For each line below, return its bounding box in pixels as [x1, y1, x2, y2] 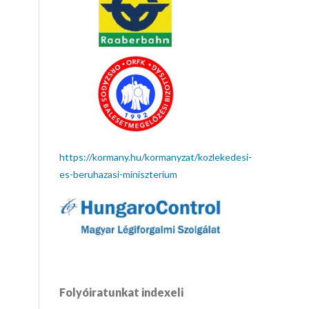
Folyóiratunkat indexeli [59, 286, 183, 299]
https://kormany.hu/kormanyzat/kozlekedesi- [59, 151, 252, 163]
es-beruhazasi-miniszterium [59, 168, 177, 180]
